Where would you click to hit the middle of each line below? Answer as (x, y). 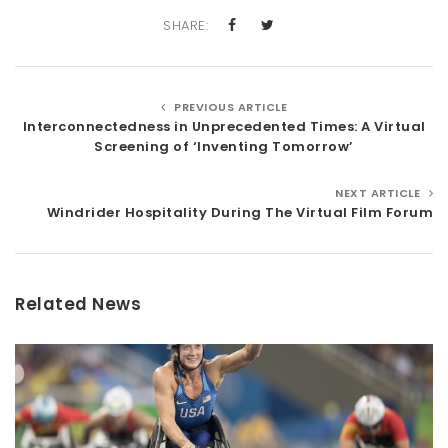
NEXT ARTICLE (379, 193)
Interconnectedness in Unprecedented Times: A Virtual (224, 127)
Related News (78, 304)
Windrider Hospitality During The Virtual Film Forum (239, 213)
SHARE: (186, 26)
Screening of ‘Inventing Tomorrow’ (224, 147)
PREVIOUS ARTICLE (228, 107)
